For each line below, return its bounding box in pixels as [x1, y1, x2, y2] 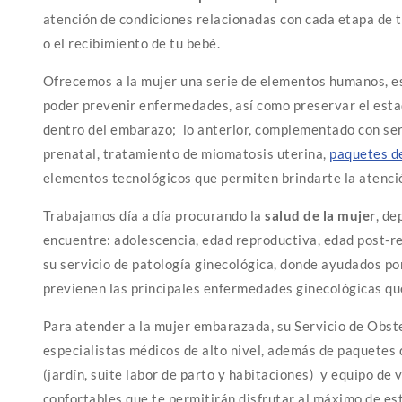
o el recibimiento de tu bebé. [42, 35, 223, 52]
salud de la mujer [265, 207, 376, 224]
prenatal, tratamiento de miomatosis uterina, [42, 145, 330, 162]
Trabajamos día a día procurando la [42, 207, 266, 224]
